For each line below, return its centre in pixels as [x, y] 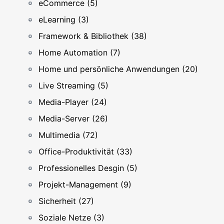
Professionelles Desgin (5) [88, 168]
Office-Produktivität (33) [85, 151]
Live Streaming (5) [73, 85]
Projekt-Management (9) [85, 184]
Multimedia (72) [68, 135]
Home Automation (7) [79, 52]
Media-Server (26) [73, 118]
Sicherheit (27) [66, 201]
